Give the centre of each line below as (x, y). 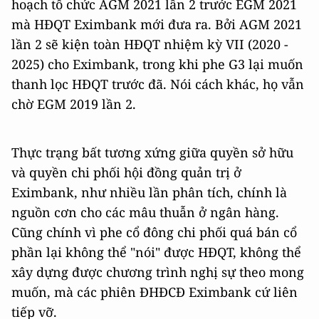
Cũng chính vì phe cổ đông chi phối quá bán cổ (154, 232)
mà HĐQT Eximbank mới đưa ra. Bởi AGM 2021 (157, 24)
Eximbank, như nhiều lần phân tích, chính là (149, 192)
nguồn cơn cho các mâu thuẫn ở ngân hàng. (145, 212)
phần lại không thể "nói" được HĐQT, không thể (156, 252)
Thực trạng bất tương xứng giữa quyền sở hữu (152, 152)
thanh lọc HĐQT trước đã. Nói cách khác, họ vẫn (158, 84)
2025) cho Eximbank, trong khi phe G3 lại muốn (157, 64)
